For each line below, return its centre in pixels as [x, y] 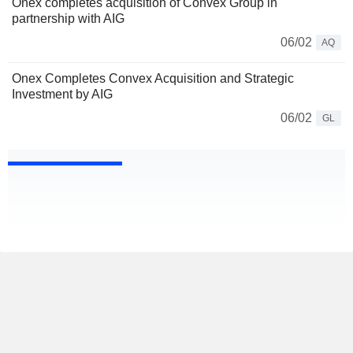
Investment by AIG [62, 95]
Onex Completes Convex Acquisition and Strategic [153, 79]
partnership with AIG [68, 19]
